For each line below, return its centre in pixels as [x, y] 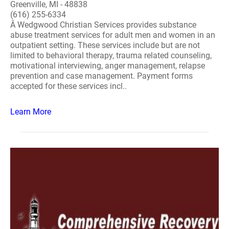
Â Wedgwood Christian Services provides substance [103, 25]
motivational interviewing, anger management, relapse [108, 66]
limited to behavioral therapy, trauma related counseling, [111, 55]
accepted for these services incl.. [68, 86]
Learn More [31, 112]
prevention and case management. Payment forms [101, 76]
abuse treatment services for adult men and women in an [113, 35]
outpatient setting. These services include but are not [105, 45]
